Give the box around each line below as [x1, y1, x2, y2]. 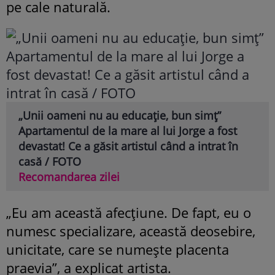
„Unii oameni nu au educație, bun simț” [18, 108, 221, 123]
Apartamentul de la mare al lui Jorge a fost [18, 123, 237, 139]
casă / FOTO [18, 154, 81, 169]
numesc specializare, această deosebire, [6, 222, 255, 241]
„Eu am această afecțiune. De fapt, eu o [6, 203, 251, 222]
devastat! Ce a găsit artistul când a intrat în [18, 139, 238, 154]
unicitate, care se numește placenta [6, 240, 229, 259]
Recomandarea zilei [18, 169, 120, 185]
